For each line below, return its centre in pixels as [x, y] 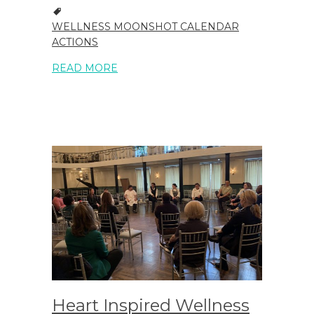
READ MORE [85, 68]
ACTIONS [75, 42]
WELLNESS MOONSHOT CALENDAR [145, 27]
